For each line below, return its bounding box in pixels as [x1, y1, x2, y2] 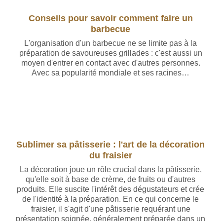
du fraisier [89, 150, 132, 160]
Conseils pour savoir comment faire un [28, 13, 193, 23]
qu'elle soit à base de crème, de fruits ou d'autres [26, 175, 195, 184]
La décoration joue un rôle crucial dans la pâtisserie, [19, 165, 202, 174]
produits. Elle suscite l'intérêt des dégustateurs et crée [17, 185, 204, 193]
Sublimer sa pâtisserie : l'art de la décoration [16, 139, 205, 149]
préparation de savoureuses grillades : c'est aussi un [19, 49, 202, 57]
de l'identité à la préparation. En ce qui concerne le [22, 195, 199, 203]
